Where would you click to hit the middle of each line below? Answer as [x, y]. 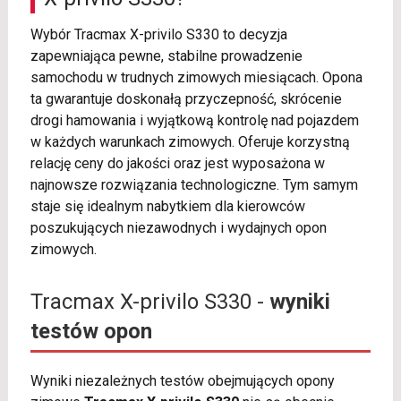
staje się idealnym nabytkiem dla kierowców [167, 207]
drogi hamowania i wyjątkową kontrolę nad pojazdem [194, 121]
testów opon [91, 332]
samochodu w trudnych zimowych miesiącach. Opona [196, 78]
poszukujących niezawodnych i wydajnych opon [178, 228]
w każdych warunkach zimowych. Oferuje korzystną [190, 142]
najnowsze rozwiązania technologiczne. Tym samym [194, 185]
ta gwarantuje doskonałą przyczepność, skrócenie [186, 99]
